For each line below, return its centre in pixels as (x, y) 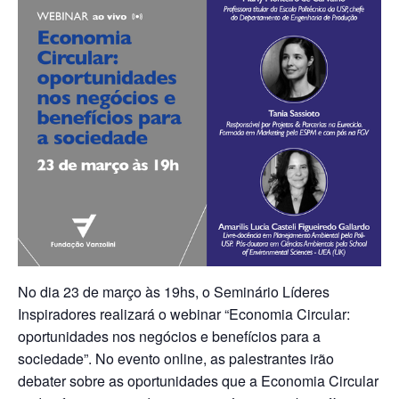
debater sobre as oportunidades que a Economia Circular (198, 381)
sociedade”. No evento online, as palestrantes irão (176, 358)
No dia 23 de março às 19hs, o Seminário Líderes (174, 292)
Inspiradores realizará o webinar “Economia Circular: (184, 314)
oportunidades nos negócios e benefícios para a (169, 336)
